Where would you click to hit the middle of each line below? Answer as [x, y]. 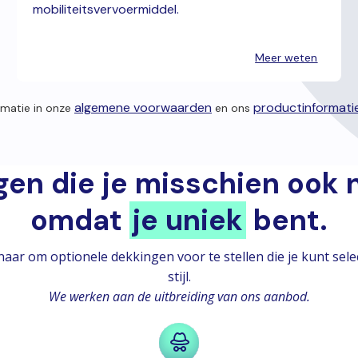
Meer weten [286, 57]
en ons [233, 107]
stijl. [179, 276]
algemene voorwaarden [143, 107]
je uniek [188, 220]
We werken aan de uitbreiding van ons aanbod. [179, 296]
